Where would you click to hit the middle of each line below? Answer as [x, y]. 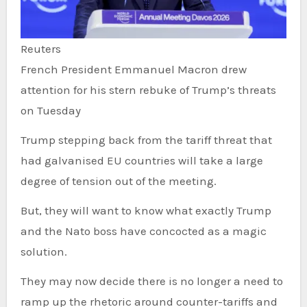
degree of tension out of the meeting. [118, 181]
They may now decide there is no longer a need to [151, 281]
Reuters [40, 49]
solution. [44, 252]
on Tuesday [50, 111]
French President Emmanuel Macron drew [133, 70]
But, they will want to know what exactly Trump [146, 211]
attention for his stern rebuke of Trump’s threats [148, 90]
